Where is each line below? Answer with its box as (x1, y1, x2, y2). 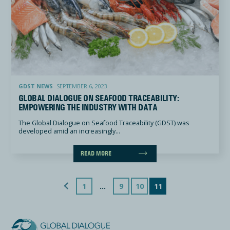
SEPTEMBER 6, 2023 (56, 82, 107, 90)
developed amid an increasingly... (18, 127, 120, 136)
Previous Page (38, 180, 92, 190)
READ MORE (81, 149, 112, 158)
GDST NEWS (18, 82, 53, 90)
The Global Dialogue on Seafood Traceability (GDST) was (18, 119, 189, 128)
